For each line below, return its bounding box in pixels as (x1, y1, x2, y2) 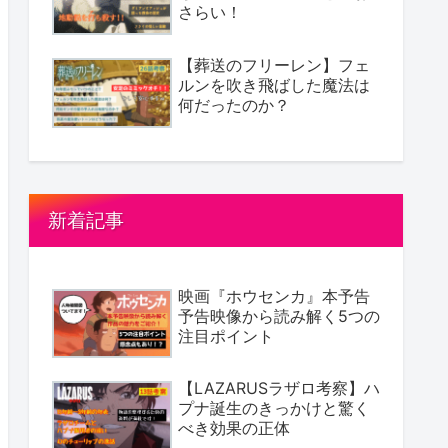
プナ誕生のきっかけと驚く (178, 398, 370, 419)
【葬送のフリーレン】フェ (178, 55, 370, 76)
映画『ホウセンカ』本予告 (178, 285, 370, 306)
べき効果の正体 (178, 418, 290, 439)
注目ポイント (178, 325, 274, 346)
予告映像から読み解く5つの (178, 305, 380, 326)
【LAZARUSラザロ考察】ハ (178, 378, 380, 399)
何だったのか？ (178, 95, 290, 116)
